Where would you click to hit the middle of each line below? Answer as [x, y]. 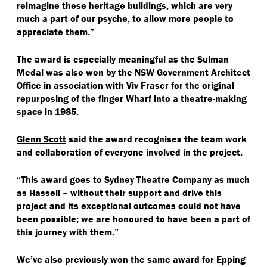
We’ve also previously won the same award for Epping [131, 259]
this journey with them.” [68, 232]
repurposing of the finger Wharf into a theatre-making [132, 98]
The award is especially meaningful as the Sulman [123, 59]
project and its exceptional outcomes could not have [129, 205]
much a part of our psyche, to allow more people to [125, 18]
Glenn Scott [41, 139]
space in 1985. [48, 111]
